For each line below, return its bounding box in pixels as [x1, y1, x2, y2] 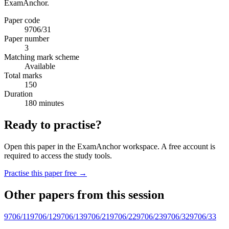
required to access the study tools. [4, 151, 112, 160]
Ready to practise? [4, 118, 102, 131]
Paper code [4, 15, 40, 25]
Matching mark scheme [4, 52, 79, 61]
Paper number [4, 34, 49, 43]
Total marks [4, 71, 42, 80]
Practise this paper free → [4, 168, 87, 177]
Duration [4, 89, 33, 98]
